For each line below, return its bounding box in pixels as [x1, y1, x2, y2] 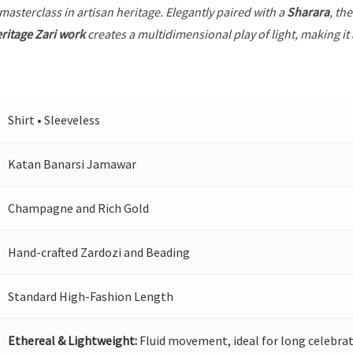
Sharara [287, 4, 330, 20]
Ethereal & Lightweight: [8, 333, 138, 349]
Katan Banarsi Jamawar [8, 156, 137, 173]
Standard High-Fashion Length [8, 288, 174, 305]
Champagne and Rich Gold [8, 200, 150, 217]
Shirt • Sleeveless [8, 112, 101, 128]
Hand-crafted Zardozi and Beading [8, 244, 191, 261]
